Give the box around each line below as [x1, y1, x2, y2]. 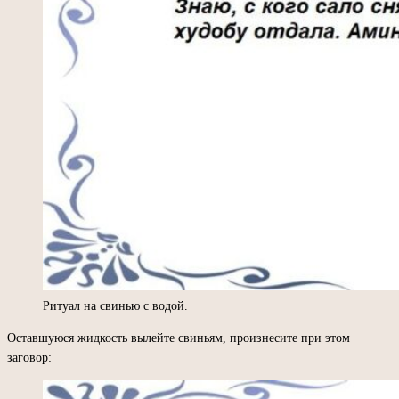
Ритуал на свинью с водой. [43, 298, 188, 313]
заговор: [7, 350, 52, 364]
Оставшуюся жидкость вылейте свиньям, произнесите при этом [7, 330, 350, 345]
